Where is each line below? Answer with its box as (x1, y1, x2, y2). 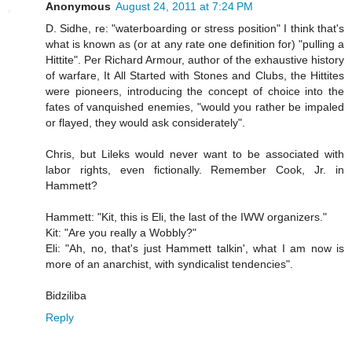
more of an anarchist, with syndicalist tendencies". (46, 257, 293, 270)
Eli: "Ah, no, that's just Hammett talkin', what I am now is (46, 241, 344, 255)
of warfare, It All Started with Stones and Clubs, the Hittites (46, 68, 344, 82)
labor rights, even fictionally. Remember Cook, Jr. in (46, 163, 344, 176)
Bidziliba (46, 288, 86, 302)
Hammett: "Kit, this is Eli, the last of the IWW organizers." (46, 210, 327, 223)
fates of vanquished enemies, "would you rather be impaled (46, 100, 344, 113)
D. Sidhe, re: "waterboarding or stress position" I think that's (46, 21, 344, 35)
